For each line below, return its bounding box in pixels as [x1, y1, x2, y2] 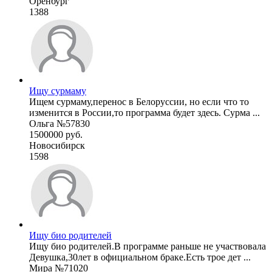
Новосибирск [29, 140, 85, 151]
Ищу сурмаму [29, 85, 86, 96]
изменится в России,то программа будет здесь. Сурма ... [29, 107, 260, 118]
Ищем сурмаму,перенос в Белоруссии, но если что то [29, 96, 249, 107]
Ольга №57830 [29, 118, 90, 129]
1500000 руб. [29, 129, 83, 140]
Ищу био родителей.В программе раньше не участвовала [29, 240, 266, 251]
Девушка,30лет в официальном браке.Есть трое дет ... [29, 251, 251, 262]
